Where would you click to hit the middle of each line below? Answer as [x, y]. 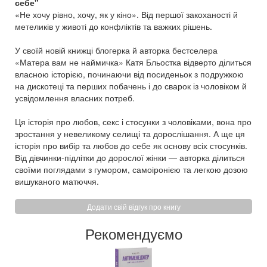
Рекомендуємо [133, 233]
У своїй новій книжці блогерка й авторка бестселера [116, 50]
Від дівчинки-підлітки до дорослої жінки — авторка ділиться [130, 157]
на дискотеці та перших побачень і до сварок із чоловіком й [131, 86]
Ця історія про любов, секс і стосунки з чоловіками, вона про [133, 122]
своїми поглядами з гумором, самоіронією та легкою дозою [131, 169]
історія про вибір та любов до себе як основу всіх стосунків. [131, 145]
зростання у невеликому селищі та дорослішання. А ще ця [130, 133]
